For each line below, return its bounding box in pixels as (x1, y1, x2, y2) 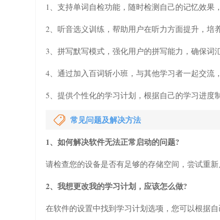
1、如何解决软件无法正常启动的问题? (46, 136, 179, 147)
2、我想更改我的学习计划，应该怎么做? (46, 180, 187, 192)
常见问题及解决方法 (70, 114, 141, 125)
